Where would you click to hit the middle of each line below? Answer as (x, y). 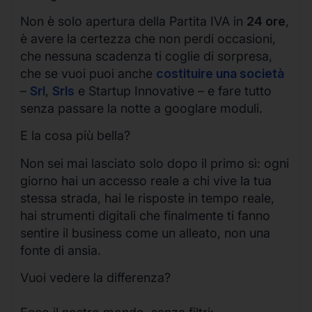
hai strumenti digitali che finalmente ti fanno (145, 215)
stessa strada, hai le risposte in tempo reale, (147, 198)
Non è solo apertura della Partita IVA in (133, 22)
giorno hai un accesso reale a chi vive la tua (146, 180)
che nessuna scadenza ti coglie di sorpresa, (146, 56)
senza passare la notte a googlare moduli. (141, 109)
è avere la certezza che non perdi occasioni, (148, 39)
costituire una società (220, 74)
